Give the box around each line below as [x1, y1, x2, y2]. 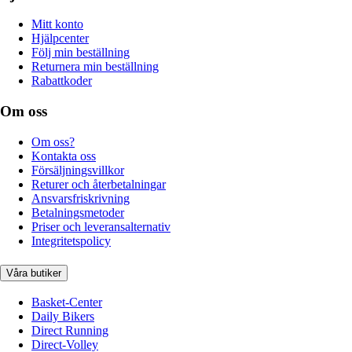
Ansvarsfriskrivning [31, 191, 130, 205]
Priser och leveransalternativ [31, 219, 170, 233]
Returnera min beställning [31, 60, 159, 74]
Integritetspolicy [31, 233, 111, 247]
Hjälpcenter [31, 31, 89, 46]
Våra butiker [6, 266, 61, 279]
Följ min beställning [31, 46, 130, 60]
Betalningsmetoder [31, 205, 124, 219]
